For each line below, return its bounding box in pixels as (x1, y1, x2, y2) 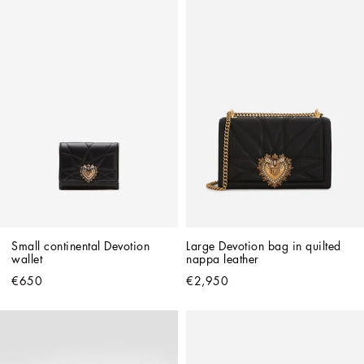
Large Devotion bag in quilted (186, 240, 341, 252)
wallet (11, 253, 42, 265)
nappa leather (186, 253, 259, 265)
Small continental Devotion (11, 240, 149, 252)
